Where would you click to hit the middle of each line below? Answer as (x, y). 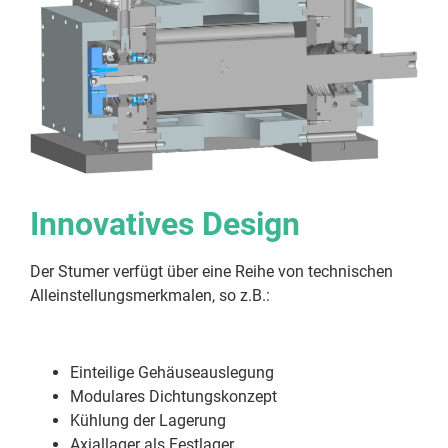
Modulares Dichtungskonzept (173, 397)
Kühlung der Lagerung (148, 421)
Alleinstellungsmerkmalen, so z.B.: (150, 296)
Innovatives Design (165, 224)
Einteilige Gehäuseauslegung (172, 373)
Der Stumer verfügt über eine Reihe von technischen (211, 272)
